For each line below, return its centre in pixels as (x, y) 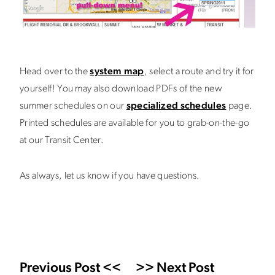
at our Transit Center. (62, 140)
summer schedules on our (73, 106)
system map (117, 72)
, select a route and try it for (199, 72)
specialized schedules (176, 106)
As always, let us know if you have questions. (110, 176)
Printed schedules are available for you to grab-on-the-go (135, 123)
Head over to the (55, 72)
